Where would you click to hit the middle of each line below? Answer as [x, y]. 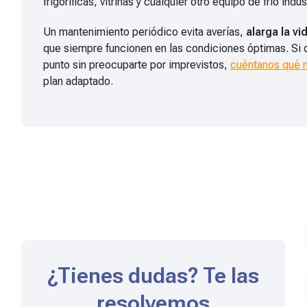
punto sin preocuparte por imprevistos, [136, 65]
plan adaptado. [78, 82]
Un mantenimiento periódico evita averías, [144, 32]
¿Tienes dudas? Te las [153, 276]
